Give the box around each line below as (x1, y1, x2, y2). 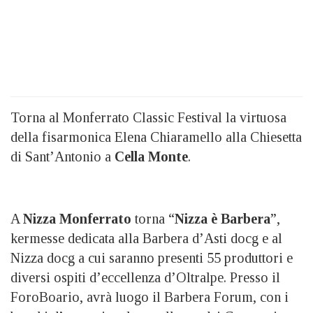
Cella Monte (115, 149, 188, 165)
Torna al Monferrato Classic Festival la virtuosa (10, 110, 286, 126)
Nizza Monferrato (23, 211, 131, 227)
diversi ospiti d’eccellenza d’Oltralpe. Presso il (10, 270, 280, 286)
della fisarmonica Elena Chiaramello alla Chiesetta (10, 129, 302, 145)
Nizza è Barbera (175, 211, 270, 227)
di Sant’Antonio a (10, 149, 115, 165)
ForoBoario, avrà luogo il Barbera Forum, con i (10, 289, 289, 305)
